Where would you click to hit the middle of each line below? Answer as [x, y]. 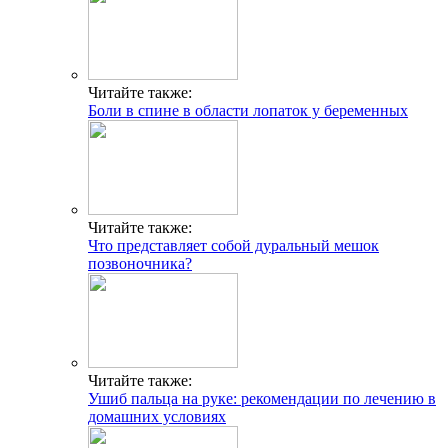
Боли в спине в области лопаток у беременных [248, 110]
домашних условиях [157, 416]
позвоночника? [140, 263]
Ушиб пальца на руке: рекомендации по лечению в [262, 398]
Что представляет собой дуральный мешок [233, 245]
